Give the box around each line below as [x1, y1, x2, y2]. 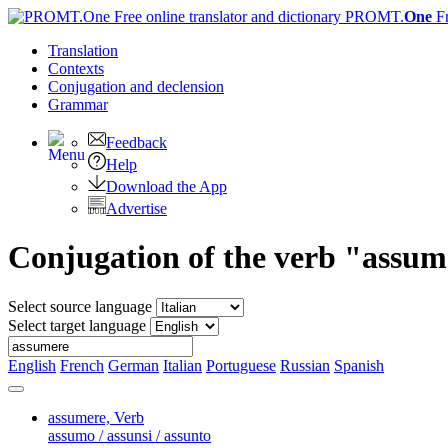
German [108, 356, 159, 374]
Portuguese [206, 356, 276, 374]
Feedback [106, 134, 167, 151]
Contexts [48, 60, 104, 77]
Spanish [334, 356, 384, 374]
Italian [163, 356, 202, 374]
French [60, 356, 104, 374]
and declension [130, 78, 224, 95]
